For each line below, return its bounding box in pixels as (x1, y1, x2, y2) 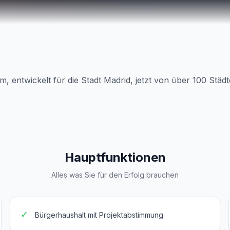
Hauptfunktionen (64, 150, 166, 165)
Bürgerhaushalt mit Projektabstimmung (34, 210, 163, 219)
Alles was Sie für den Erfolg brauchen (51, 170, 179, 179)
